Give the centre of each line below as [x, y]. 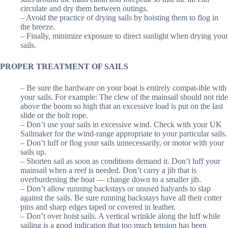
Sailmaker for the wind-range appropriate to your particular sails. [124, 133]
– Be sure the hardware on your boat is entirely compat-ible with [123, 88]
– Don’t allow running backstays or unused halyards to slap [116, 188]
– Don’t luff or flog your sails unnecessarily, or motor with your [122, 142]
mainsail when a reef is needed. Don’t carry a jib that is [108, 170]
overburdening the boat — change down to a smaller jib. [111, 179]
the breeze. [38, 26]
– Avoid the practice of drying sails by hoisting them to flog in [119, 17]
